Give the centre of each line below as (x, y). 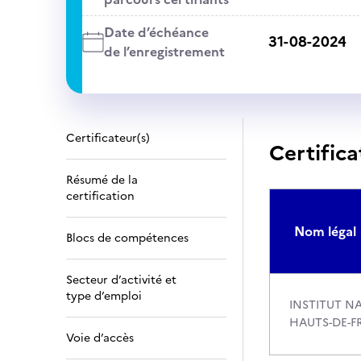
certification (100, 196)
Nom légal (325, 231)
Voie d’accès (100, 338)
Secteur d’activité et (121, 280)
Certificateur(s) (108, 138)
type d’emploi (104, 296)
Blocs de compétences (127, 238)
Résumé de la (102, 180)
